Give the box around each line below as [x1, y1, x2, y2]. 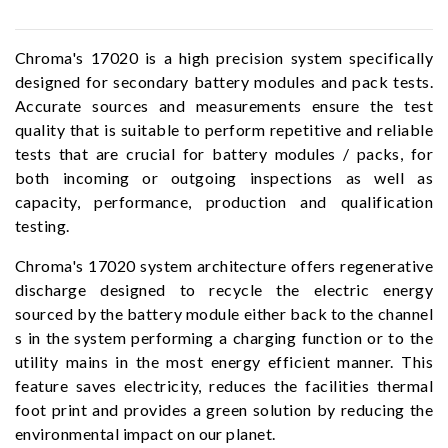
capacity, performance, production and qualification [15, 192, 433, 211]
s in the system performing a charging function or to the [15, 328, 433, 347]
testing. [15, 216, 70, 235]
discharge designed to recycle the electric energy [15, 280, 433, 299]
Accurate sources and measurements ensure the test [15, 96, 433, 115]
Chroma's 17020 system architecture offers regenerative [15, 256, 433, 275]
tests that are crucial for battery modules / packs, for [15, 144, 433, 163]
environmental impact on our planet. [15, 424, 276, 443]
